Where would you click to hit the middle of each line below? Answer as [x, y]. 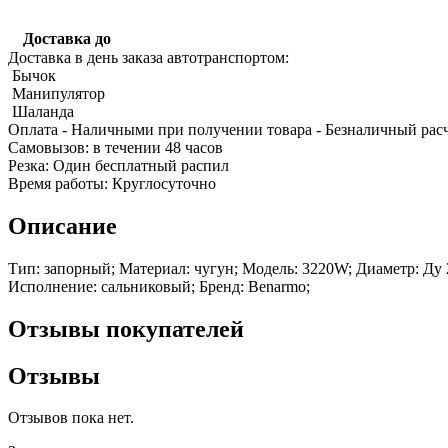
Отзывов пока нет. [71, 418]
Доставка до [67, 38]
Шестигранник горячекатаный [313, 208]
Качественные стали [237, 136]
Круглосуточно [164, 183]
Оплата [33, 129]
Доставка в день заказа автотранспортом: [148, 57]
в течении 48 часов [158, 147]
